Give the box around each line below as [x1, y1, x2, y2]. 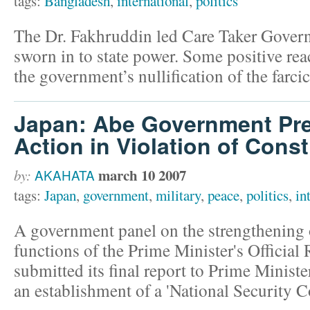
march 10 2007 [98, 164, 186, 185]
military [156, 185, 201, 205]
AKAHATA [35, 165, 95, 184]
